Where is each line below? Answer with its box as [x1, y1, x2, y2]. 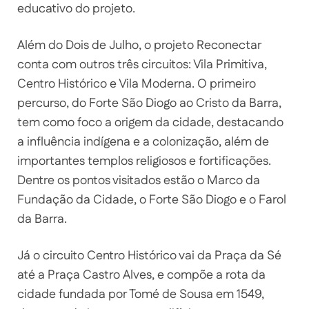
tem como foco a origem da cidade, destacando [17, 113, 283, 132]
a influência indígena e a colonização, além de [17, 132, 269, 151]
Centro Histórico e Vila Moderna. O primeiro [17, 74, 256, 93]
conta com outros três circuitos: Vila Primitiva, [17, 55, 267, 74]
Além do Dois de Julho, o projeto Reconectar [17, 36, 261, 54]
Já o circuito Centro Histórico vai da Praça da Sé [17, 246, 281, 265]
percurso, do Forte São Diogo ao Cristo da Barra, [17, 94, 281, 112]
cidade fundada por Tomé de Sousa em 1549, [17, 285, 264, 303]
